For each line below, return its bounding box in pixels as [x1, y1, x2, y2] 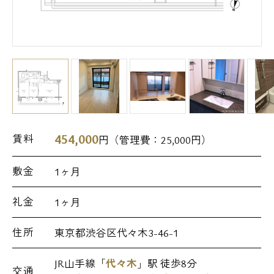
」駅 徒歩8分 [137, 256, 198, 271]
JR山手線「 [54, 256, 106, 271]
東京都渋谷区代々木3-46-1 [54, 226, 179, 240]
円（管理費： [98, 133, 161, 147]
